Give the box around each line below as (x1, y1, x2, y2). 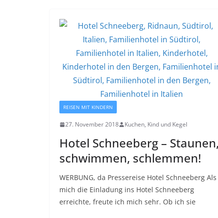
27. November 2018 (65, 120, 119, 129)
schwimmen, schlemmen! (59, 150, 201, 166)
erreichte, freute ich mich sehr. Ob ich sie (59, 197, 196, 207)
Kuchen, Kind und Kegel (125, 120, 187, 129)
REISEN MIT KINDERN (63, 104, 113, 111)
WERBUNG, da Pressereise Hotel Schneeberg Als (59, 173, 217, 182)
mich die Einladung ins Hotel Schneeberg (59, 185, 194, 195)
